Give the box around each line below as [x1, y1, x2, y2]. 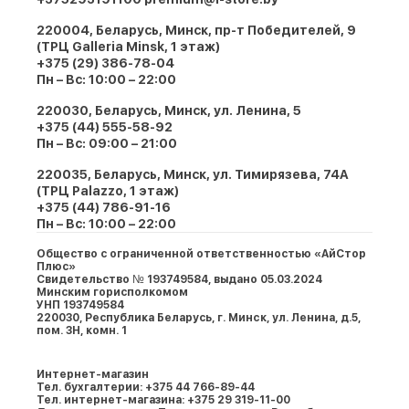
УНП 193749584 [37, 299, 124, 311]
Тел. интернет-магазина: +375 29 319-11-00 [37, 393, 290, 406]
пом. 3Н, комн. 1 [37, 324, 127, 337]
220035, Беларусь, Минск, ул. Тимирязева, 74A [37, 167, 349, 182]
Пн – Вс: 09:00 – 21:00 [37, 136, 177, 151]
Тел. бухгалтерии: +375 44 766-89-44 [37, 381, 255, 393]
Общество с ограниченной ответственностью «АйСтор [37, 247, 366, 260]
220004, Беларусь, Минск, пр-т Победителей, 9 [37, 23, 356, 37]
